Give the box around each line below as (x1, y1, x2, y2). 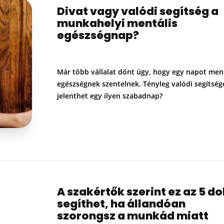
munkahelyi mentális (57, 15, 177, 31)
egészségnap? (57, 27, 139, 43)
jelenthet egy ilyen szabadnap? (57, 90, 162, 100)
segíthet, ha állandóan (57, 195, 185, 211)
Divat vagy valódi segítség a (57, 3, 218, 19)
